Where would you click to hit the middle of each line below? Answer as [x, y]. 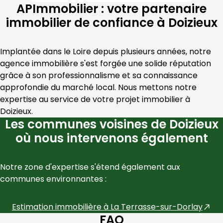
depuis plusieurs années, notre [151, 52]
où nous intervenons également [111, 138]
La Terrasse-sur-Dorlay [156, 207]
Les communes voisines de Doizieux [111, 124]
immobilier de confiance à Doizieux [111, 23]
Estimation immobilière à [61, 207]
